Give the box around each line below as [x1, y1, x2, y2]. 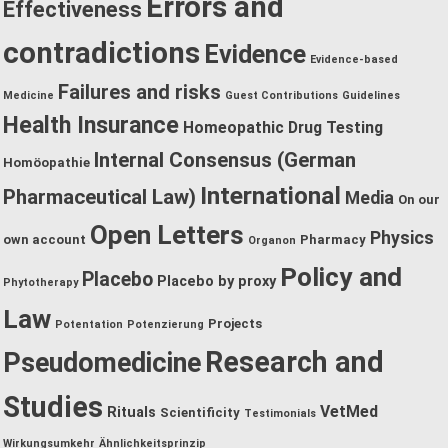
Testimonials [244, 406, 316, 420]
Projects [208, 315, 262, 331]
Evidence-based [310, 52, 398, 66]
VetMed [320, 401, 378, 421]
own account [3, 231, 86, 247]
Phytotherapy [3, 275, 78, 289]
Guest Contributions [225, 88, 338, 102]
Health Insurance [3, 111, 179, 139]
